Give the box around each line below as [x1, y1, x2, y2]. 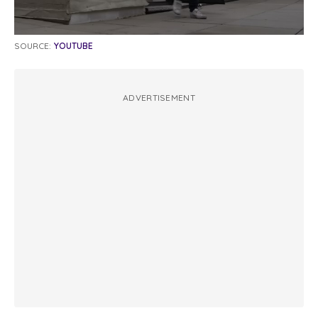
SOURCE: [14, 40, 51, 52]
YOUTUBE [54, 40, 93, 52]
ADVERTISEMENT [123, 92, 195, 104]
